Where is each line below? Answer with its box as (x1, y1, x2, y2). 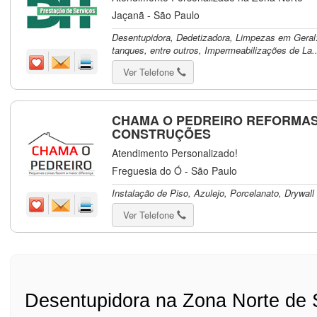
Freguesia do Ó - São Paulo (112, 163, 238, 178)
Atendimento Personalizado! (112, 146, 238, 160)
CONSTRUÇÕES (112, 125, 212, 143)
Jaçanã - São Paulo (112, 8, 200, 22)
